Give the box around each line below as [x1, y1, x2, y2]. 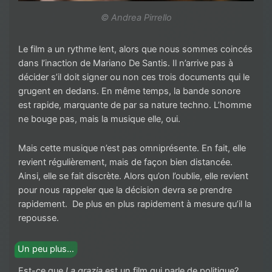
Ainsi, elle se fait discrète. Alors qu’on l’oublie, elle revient [18, 171, 248, 182]
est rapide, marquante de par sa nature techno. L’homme [18, 99, 251, 110]
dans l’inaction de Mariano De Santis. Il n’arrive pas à [18, 57, 233, 69]
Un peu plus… [18, 243, 75, 255]
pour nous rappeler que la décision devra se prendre [18, 185, 232, 196]
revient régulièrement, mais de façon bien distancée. [18, 157, 233, 168]
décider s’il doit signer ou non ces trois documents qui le [18, 71, 250, 83]
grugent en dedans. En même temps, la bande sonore [18, 85, 240, 97]
